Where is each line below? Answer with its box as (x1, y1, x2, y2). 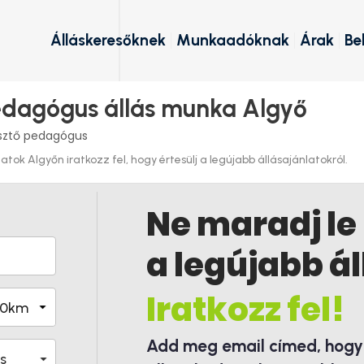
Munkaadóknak (176, 31, 289, 50)
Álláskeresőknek (50, 31, 166, 50)
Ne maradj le (146, 201, 357, 247)
